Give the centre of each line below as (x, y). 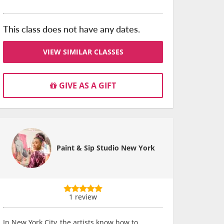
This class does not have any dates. (71, 29)
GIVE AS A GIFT (86, 85)
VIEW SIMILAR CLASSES (83, 52)
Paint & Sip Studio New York (105, 148)
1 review (83, 197)
